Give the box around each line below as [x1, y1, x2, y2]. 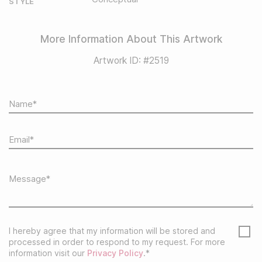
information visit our [9, 247, 87, 258]
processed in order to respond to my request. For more [9, 236, 225, 247]
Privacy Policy [87, 247, 143, 258]
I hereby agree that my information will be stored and [9, 225, 215, 236]
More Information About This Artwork [40, 32, 222, 45]
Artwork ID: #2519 [93, 54, 169, 66]
